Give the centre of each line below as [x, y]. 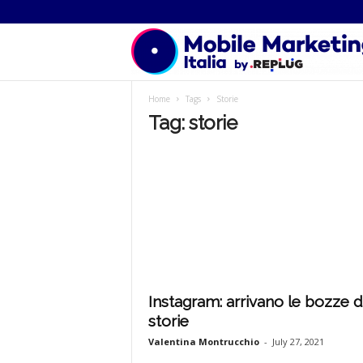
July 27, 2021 [298, 342]
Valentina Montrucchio [203, 342]
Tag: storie [192, 123]
